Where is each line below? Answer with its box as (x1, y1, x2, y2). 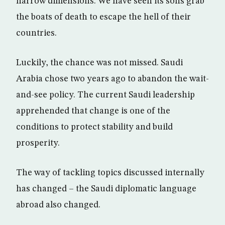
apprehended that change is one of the (16, 106, 170, 116)
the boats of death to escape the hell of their (16, 13, 191, 22)
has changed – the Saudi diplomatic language (16, 184, 196, 193)
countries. (16, 29, 57, 38)
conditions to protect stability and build (16, 123, 173, 132)
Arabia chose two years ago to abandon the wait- (16, 74, 209, 83)
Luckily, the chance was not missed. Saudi (16, 58, 183, 67)
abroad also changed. (16, 200, 100, 209)
